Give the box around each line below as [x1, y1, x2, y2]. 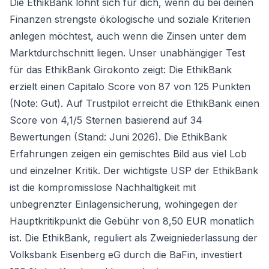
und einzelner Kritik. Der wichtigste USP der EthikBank [10, 165, 258, 177]
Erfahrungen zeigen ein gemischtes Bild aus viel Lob [10, 148, 247, 160]
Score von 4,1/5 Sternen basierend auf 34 [10, 114, 202, 126]
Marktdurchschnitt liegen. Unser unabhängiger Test [10, 47, 245, 59]
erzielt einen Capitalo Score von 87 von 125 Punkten [10, 80, 250, 92]
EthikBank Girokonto [45, 64, 139, 76]
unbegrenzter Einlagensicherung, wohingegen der [10, 198, 238, 210]
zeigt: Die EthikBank [139, 64, 232, 76]
